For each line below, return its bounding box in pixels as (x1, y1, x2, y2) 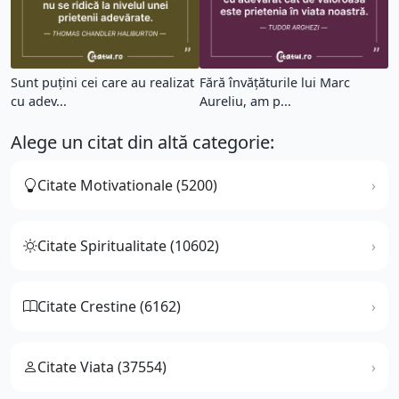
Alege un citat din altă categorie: (11, 129, 274, 154)
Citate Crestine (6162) (37, 296, 181, 316)
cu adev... (11, 92, 67, 110)
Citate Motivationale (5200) (37, 175, 217, 195)
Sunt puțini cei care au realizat (11, 73, 194, 91)
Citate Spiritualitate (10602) (37, 235, 219, 256)
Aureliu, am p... (199, 92, 291, 110)
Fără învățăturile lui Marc (199, 73, 350, 91)
